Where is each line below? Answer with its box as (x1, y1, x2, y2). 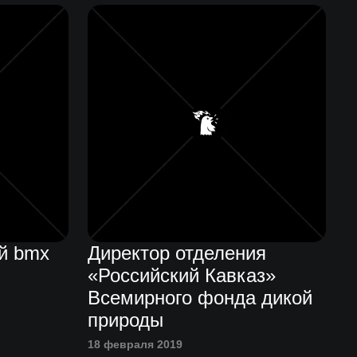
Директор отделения (88, 242, 267, 265)
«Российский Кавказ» (88, 265, 277, 287)
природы (88, 309, 164, 331)
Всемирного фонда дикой (88, 287, 313, 309)
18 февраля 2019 (88, 338, 183, 351)
